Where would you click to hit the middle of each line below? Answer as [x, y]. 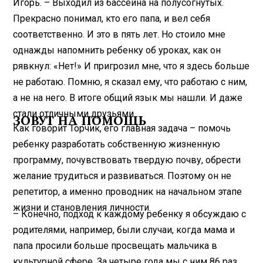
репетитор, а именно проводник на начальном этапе [128, 191]
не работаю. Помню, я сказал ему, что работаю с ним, [130, 82]
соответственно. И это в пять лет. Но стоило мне [119, 34]
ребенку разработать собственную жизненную [117, 144]
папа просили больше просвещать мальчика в [115, 245]
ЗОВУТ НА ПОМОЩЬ [80, 121]
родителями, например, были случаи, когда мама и [124, 230]
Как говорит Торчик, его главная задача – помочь [122, 128]
